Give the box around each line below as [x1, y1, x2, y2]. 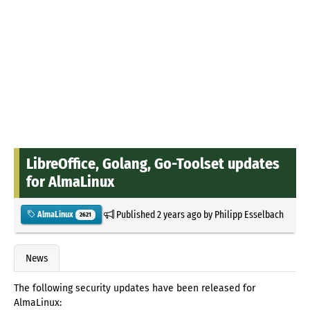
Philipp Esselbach [214, 208, 284, 221]
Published [113, 208, 157, 221]
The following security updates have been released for [14, 282, 255, 295]
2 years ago [156, 208, 201, 221]
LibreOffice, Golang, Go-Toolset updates [26, 154, 280, 173]
